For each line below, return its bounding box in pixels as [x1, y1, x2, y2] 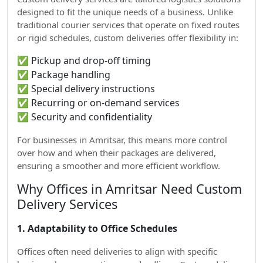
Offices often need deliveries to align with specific [17, 245, 217, 257]
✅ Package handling [17, 68, 110, 81]
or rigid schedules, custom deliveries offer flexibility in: [17, 32, 238, 43]
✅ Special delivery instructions [17, 82, 155, 95]
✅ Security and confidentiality [17, 110, 152, 123]
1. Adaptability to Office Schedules [17, 222, 177, 235]
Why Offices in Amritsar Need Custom [17, 180, 242, 197]
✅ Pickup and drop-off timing [17, 54, 151, 67]
